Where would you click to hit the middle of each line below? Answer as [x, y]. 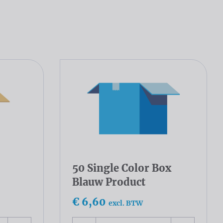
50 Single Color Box [122, 168]
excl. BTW [126, 203]
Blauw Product [109, 182]
